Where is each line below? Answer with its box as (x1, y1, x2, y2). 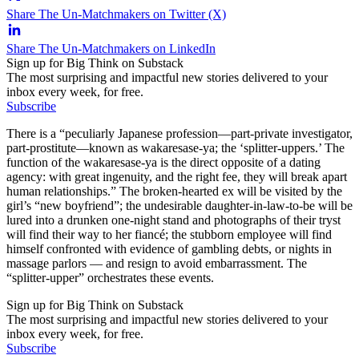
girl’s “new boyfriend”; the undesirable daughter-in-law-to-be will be (6, 198, 353, 212)
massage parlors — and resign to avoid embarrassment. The (6, 256, 307, 270)
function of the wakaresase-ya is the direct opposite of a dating (6, 155, 321, 169)
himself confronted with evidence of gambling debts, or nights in (6, 241, 332, 256)
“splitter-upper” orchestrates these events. (6, 270, 214, 284)
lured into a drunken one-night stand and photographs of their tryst (6, 212, 341, 227)
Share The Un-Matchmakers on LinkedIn (6, 41, 216, 55)
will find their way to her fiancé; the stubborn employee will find (6, 227, 332, 241)
